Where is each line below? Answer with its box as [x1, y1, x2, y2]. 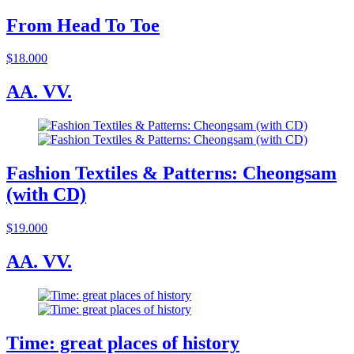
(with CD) [6, 184, 86, 205]
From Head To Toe [6, 14, 160, 36]
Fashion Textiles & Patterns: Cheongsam [6, 163, 337, 184]
